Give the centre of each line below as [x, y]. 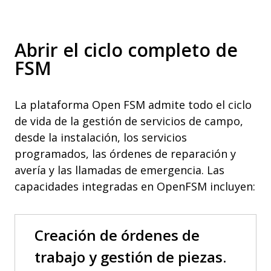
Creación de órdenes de [117, 235]
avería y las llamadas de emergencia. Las [119, 170]
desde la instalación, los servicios [101, 137]
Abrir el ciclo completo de [126, 50]
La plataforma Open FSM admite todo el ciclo [133, 105]
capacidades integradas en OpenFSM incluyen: [135, 186]
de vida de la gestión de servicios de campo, [129, 121]
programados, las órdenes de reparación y [125, 154]
